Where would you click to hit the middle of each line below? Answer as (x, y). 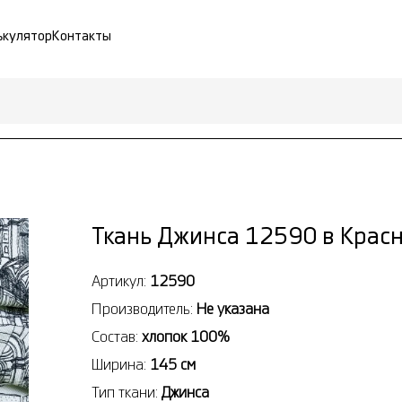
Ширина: (121, 364)
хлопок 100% (186, 336)
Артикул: (121, 281)
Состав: (117, 336)
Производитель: (144, 309)
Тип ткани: (127, 392)
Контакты (82, 36)
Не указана (233, 309)
